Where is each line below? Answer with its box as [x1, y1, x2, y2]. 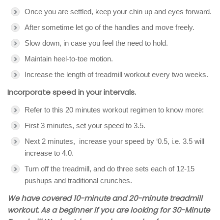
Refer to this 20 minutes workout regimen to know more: [25, 105, 204, 114]
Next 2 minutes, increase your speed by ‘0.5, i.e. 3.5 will [25, 137, 204, 145]
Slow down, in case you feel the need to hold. [25, 38, 168, 47]
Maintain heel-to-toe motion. [25, 54, 113, 63]
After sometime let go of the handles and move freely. [25, 23, 194, 31]
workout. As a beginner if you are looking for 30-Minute [7, 204, 210, 215]
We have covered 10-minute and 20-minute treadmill [7, 192, 202, 203]
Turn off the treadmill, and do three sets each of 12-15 [25, 164, 194, 173]
